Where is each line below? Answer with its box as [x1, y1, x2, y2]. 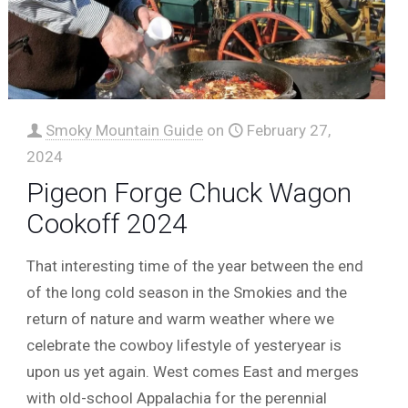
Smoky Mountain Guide [46, 120, 204, 139]
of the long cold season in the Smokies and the [26, 282, 348, 301]
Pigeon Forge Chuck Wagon [26, 176, 352, 209]
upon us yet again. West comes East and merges [26, 362, 360, 381]
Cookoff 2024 [26, 207, 189, 240]
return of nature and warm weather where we [26, 309, 335, 328]
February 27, [247, 120, 331, 139]
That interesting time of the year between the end [26, 256, 364, 275]
